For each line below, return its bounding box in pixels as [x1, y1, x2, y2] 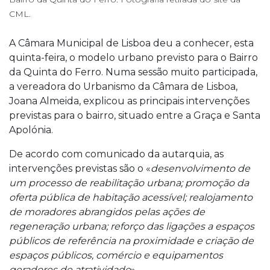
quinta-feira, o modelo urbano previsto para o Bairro [9, 51, 258, 63]
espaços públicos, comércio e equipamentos [9, 249, 223, 261]
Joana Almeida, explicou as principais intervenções [9, 95, 250, 107]
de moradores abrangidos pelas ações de [9, 206, 205, 218]
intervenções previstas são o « [9, 162, 151, 174]
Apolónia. [9, 124, 53, 136]
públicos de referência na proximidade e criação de [9, 234, 254, 246]
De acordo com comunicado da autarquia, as [9, 148, 224, 160]
